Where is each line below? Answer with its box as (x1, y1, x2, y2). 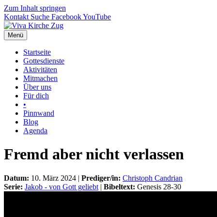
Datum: (4, 173, 31, 182)
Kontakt (4, 13, 29, 21)
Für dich (23, 92, 49, 100)
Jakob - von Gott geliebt (25, 182, 98, 191)
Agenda (23, 126, 47, 135)
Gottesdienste (23, 57, 64, 65)
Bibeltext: (104, 182, 137, 191)
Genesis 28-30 (137, 182, 181, 191)
